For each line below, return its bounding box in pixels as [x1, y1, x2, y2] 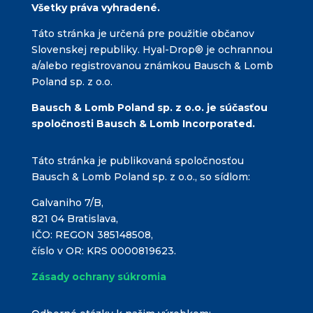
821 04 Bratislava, [31, 212, 118, 226]
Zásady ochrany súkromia [31, 270, 166, 284]
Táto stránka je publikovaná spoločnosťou [31, 154, 244, 168]
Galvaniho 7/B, [31, 196, 103, 210]
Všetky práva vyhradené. [31, 1, 160, 15]
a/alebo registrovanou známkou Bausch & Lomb [31, 59, 273, 73]
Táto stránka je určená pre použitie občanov [31, 27, 254, 41]
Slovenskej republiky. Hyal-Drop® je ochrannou [31, 43, 272, 57]
